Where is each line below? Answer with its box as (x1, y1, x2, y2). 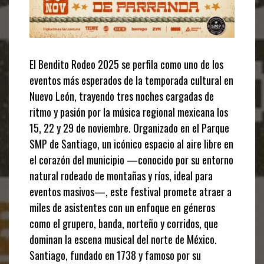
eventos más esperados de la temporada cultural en (29, 72, 233, 88)
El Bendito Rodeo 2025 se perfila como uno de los (29, 56, 223, 72)
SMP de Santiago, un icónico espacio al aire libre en (29, 136, 233, 151)
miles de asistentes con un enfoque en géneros (29, 199, 215, 215)
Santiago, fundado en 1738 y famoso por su (29, 247, 201, 263)
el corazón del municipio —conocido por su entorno (29, 151, 233, 167)
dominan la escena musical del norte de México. (29, 231, 217, 247)
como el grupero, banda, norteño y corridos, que (29, 215, 218, 231)
